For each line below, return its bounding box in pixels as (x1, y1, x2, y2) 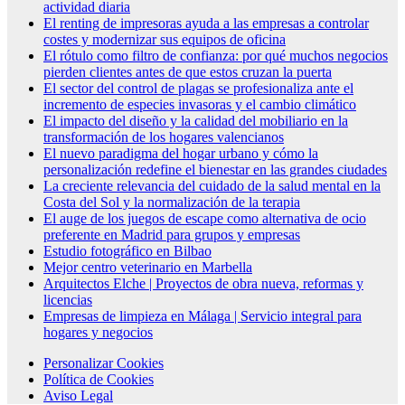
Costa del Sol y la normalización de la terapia (43, 193, 300, 210)
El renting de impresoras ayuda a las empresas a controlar (43, 14, 369, 31)
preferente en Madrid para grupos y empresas (43, 226, 300, 242)
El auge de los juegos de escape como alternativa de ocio (43, 210, 366, 226)
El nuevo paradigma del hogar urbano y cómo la (43, 145, 318, 161)
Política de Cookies (43, 371, 154, 387)
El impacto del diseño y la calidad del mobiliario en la (43, 112, 348, 128)
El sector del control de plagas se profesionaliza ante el (43, 80, 353, 96)
